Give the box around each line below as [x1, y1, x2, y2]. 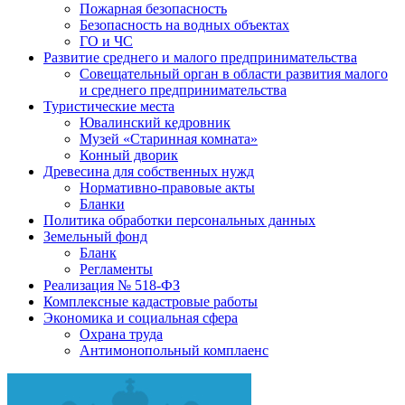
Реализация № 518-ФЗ [43, 278, 180, 293]
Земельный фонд [43, 229, 147, 244]
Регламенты [80, 261, 153, 277]
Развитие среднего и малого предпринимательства [43, 50, 357, 65]
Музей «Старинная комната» [80, 131, 258, 146]
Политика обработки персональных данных [43, 212, 316, 228]
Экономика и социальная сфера [43, 310, 238, 325]
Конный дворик [80, 147, 178, 163]
